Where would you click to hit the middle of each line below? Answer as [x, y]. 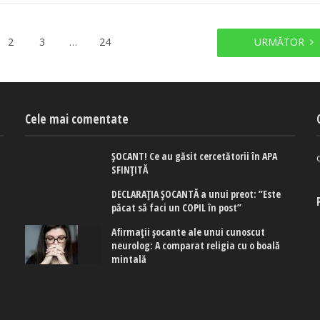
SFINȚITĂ [130, 169]
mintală [129, 259]
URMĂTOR [279, 41]
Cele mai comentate [77, 119]
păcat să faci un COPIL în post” [177, 207]
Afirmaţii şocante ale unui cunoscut [189, 231]
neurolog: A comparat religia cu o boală [196, 245]
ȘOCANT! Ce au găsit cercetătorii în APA [195, 156]
